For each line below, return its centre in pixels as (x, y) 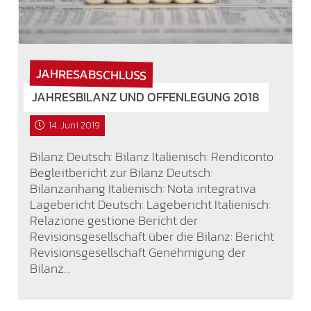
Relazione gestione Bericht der (114, 220)
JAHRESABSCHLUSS (91, 74)
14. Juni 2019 (74, 126)
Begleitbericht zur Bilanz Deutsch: (121, 172)
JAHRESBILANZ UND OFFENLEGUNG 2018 (146, 97)
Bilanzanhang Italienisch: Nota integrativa (143, 188)
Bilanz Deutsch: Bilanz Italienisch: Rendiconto (151, 156)
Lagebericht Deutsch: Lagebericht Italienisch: (150, 204)
